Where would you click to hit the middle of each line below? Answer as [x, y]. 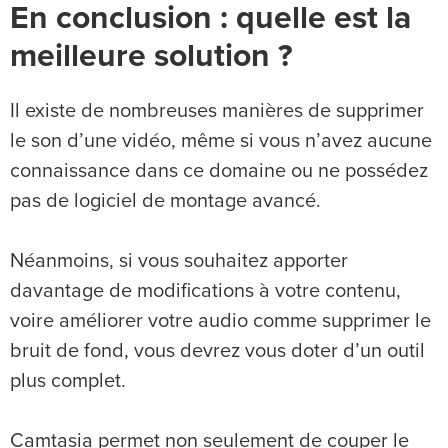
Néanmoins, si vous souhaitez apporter [179, 261]
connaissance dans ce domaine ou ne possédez [219, 171]
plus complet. [68, 381]
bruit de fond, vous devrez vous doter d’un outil [217, 351]
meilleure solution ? [151, 57]
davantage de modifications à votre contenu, [205, 291]
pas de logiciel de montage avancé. [165, 201]
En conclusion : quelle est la [210, 19]
